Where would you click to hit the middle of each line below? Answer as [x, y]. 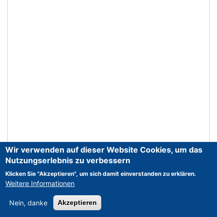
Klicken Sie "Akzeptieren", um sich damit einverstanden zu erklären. [101, 174]
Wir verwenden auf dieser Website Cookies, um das [104, 150]
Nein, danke [29, 203]
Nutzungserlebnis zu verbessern [68, 160]
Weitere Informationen [40, 183]
